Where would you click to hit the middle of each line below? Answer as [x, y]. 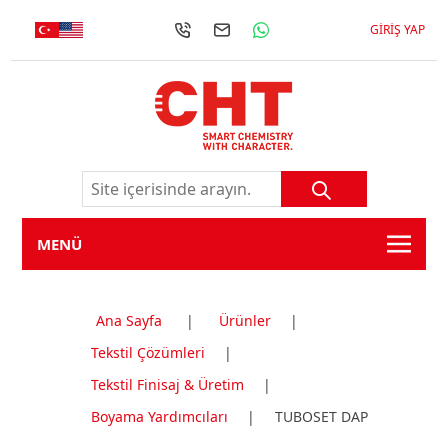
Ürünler [244, 320]
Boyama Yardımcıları [159, 416]
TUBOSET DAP [321, 416]
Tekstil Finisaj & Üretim [167, 384]
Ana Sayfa [128, 320]
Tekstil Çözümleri [147, 352]
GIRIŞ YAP [397, 29]
